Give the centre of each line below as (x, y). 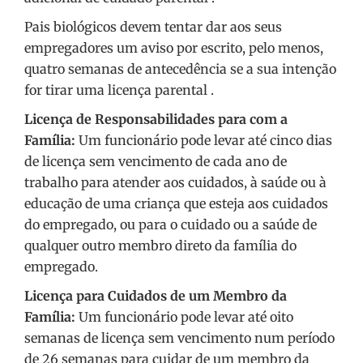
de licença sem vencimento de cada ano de (156, 162)
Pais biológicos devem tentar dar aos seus (153, 27)
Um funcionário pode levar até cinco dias (204, 141)
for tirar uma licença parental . (119, 90)
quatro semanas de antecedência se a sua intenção (180, 69)
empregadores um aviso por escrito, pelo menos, (174, 48)
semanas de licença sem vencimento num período (179, 338)
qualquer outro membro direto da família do (160, 246)
